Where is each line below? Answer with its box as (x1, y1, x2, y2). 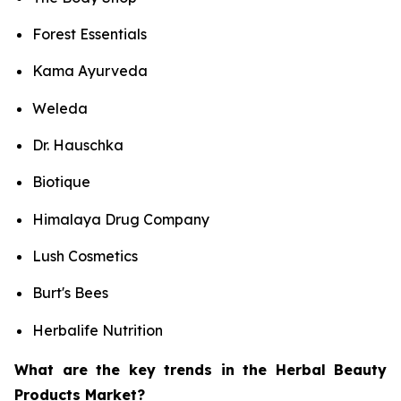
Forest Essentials (32, 25, 147, 44)
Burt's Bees (32, 284, 108, 303)
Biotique (32, 173, 90, 192)
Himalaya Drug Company (32, 209, 209, 228)
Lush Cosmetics (32, 247, 138, 266)
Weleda (32, 98, 88, 117)
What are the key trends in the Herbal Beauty (14, 360, 387, 379)
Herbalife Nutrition (32, 320, 163, 339)
